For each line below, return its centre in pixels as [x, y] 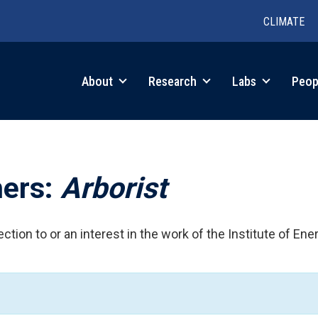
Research [174, 81]
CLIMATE [284, 22]
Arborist [114, 188]
